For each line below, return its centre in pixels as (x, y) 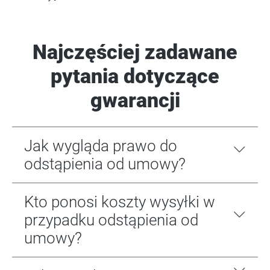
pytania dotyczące (135, 76)
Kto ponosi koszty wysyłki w (120, 202)
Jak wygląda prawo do (101, 146)
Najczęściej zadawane (135, 52)
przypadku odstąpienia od (111, 220)
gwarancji (135, 100)
